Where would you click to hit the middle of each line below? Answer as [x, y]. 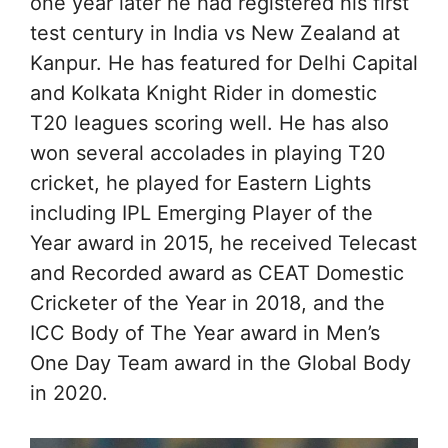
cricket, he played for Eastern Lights [200, 183]
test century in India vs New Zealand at [215, 33]
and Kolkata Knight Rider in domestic [203, 93]
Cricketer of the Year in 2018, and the [207, 303]
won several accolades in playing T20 [208, 153]
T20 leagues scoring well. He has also [209, 123]
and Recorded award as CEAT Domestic [217, 273]
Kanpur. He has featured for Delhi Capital [224, 63]
